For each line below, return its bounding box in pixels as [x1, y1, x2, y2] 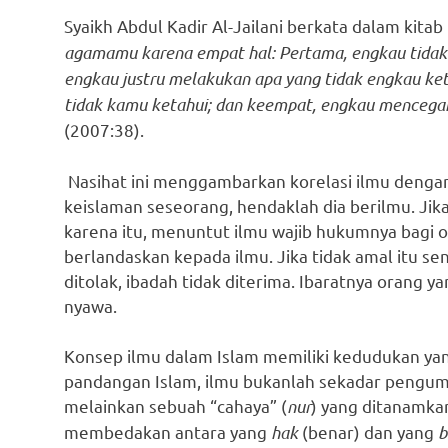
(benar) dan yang [298, 421, 438, 443]
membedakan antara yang [64, 421, 271, 443]
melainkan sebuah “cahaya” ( [64, 395, 287, 417]
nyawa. [64, 294, 117, 316]
